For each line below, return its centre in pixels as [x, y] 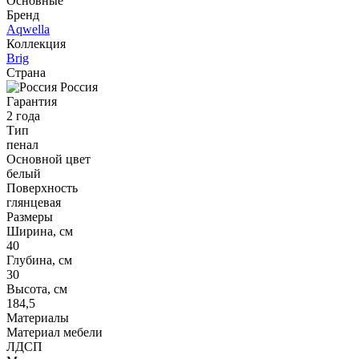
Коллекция [36, 43]
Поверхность [42, 188]
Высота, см [37, 288]
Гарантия [32, 101]
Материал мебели [54, 332]
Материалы [38, 317]
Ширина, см [40, 231]
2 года [23, 115]
